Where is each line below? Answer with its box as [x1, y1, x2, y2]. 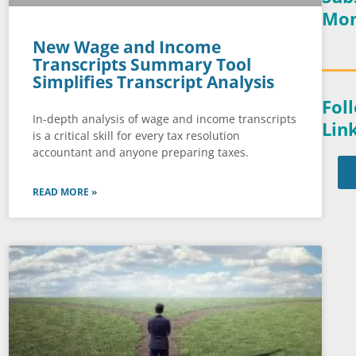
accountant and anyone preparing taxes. [32, 145, 249, 161]
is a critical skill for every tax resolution [32, 128, 240, 144]
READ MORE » [32, 185, 97, 199]
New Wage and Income [32, 36, 221, 59]
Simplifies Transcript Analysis [32, 71, 274, 94]
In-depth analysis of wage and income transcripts [32, 111, 296, 127]
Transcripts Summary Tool [32, 53, 251, 76]
